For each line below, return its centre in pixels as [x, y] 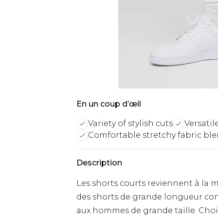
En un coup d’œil [109, 104]
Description [99, 163]
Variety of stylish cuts [130, 123]
